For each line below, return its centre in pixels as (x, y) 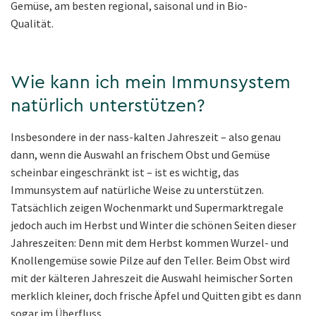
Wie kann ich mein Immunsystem (151, 82)
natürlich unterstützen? (108, 105)
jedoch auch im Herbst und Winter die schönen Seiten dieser (153, 225)
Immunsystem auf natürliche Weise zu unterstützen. (137, 189)
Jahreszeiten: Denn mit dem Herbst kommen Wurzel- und (150, 242)
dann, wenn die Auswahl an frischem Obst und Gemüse (140, 154)
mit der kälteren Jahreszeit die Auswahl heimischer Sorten (152, 278)
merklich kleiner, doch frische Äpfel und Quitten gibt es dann (156, 295)
